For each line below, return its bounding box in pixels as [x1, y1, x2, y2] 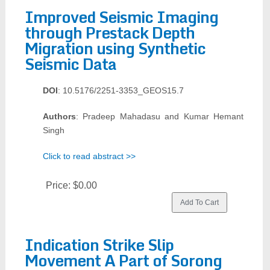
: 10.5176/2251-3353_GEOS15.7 [57, 86, 184, 95]
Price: [45, 180, 73, 190]
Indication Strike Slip [24, 232, 174, 257]
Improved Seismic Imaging [24, 4, 218, 30]
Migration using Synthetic [24, 36, 206, 61]
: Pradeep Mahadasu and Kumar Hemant [75, 111, 244, 121]
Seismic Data [24, 51, 116, 77]
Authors [42, 111, 76, 121]
